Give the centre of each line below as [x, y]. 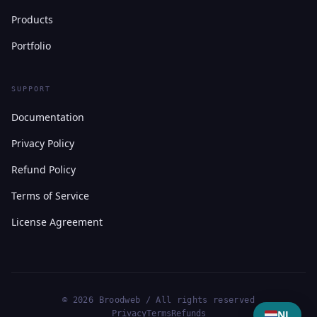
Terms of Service [50, 195]
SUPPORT [31, 88]
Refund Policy [44, 169]
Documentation [48, 117]
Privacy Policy [43, 143]
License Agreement [57, 221]
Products [32, 19]
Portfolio [31, 45]
